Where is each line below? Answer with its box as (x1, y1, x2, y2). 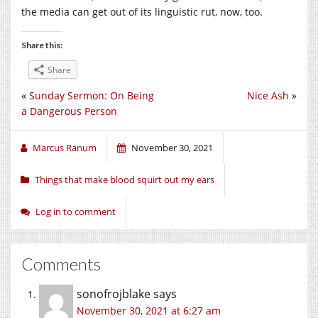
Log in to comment (35, 205, 116, 219)
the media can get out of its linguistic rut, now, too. (21, 5, 263, 19)
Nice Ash (247, 89, 289, 103)
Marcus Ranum (33, 141, 97, 155)
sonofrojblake (77, 286, 150, 302)
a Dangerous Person (21, 104, 117, 119)
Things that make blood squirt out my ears (35, 173, 214, 187)
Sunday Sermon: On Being (29, 89, 154, 103)
